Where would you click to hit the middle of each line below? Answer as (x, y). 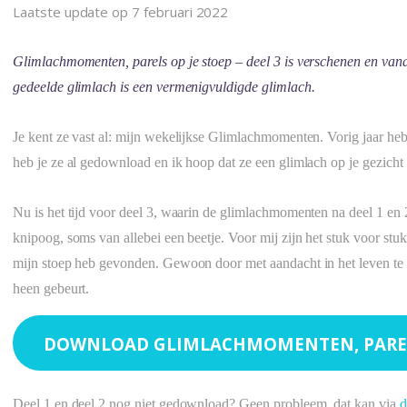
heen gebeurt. (53, 289)
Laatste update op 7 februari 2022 (121, 12)
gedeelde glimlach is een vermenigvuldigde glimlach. (164, 87)
